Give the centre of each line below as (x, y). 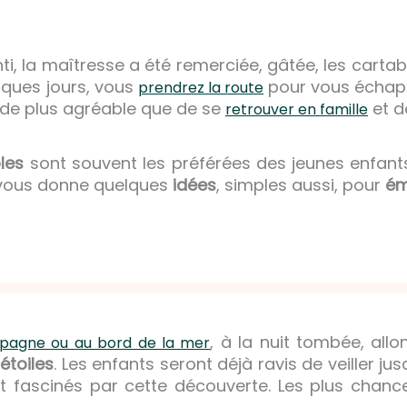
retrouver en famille (297, 110)
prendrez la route (201, 88)
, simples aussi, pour (301, 185)
